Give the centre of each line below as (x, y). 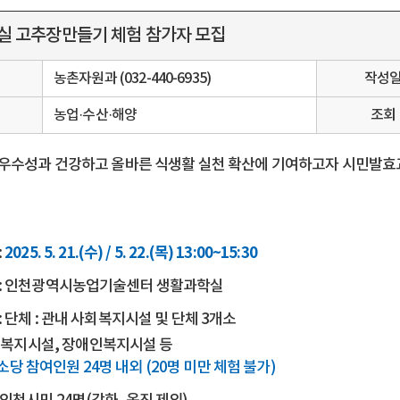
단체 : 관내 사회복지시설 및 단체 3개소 (121, 320)
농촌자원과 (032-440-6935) (132, 79)
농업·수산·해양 (96, 115)
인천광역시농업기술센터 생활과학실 (114, 287)
